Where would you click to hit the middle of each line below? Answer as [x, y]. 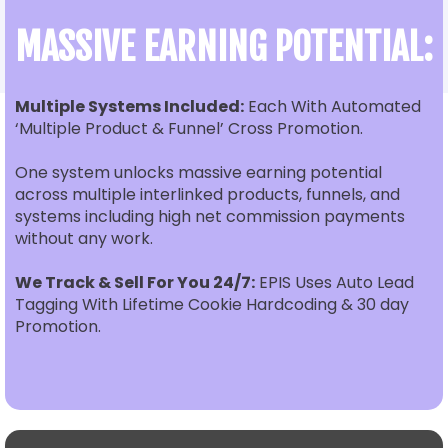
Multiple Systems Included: [129, 106]
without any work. [84, 238]
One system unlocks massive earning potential [198, 172]
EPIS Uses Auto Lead [334, 282]
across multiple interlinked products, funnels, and [207, 194]
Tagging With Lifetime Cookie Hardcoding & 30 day [212, 304]
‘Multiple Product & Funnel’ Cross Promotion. [191, 128]
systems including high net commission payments [210, 216]
